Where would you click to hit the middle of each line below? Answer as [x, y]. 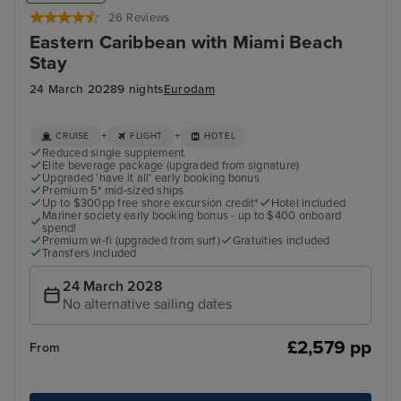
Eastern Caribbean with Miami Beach [187, 43]
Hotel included [308, 204]
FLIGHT [146, 137]
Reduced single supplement [114, 153]
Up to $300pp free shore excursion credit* [150, 204]
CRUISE [73, 137]
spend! [60, 229]
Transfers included [90, 254]
